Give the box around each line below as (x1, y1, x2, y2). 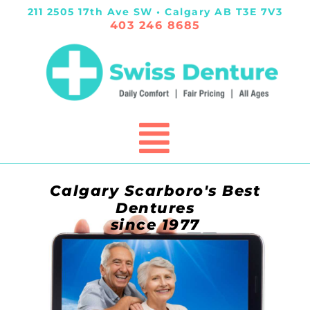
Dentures (116, 199, 194, 217)
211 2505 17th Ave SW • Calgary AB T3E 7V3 (27, 6, 283, 18)
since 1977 (110, 215, 200, 233)
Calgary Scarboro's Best (49, 181, 261, 199)
